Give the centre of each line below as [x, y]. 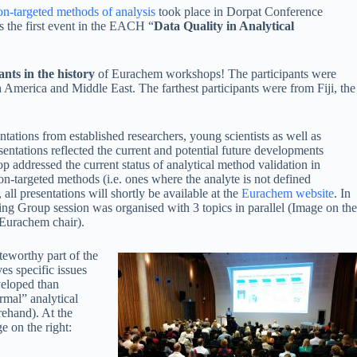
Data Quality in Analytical [224, 26]
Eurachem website [288, 193]
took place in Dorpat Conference [239, 12]
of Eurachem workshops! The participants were [216, 74]
